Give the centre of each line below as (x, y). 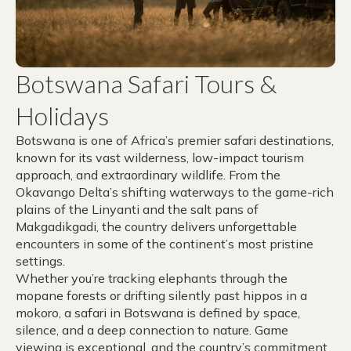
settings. (40, 261)
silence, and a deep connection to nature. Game (152, 330)
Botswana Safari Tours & (146, 83)
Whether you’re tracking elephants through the (152, 278)
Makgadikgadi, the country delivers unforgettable (156, 226)
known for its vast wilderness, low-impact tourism (160, 157)
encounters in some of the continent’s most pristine (165, 244)
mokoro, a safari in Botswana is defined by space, (158, 313)
